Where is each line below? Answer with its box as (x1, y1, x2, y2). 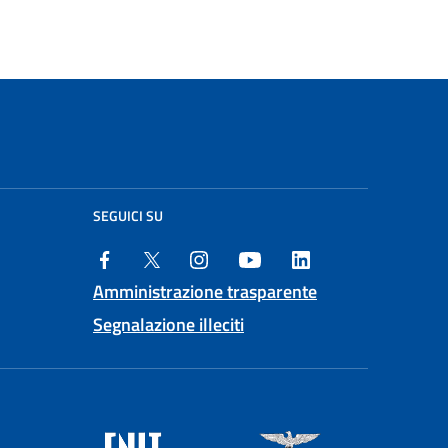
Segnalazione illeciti (93, 310, 244, 338)
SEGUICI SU (93, 205, 163, 226)
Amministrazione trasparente (93, 277, 317, 305)
